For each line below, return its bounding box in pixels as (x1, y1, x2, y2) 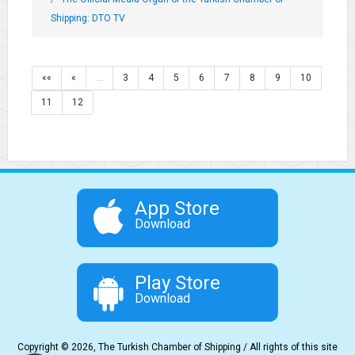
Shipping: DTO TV (51, 12, 125, 24)
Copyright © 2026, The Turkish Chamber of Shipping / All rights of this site (17, 341, 338, 353)
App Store (135, 197, 220, 219)
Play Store (135, 271, 221, 294)
